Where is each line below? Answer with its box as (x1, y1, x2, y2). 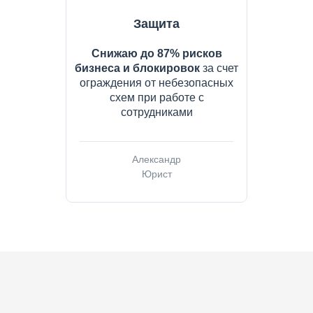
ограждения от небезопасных (80, 77, 233, 89)
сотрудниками (120, 106, 193, 119)
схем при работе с (109, 92, 204, 104)
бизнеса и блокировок (75, 62, 200, 75)
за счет (200, 62, 238, 75)
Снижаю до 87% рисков (91, 48, 222, 60)
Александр (132, 154, 181, 166)
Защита (133, 17, 180, 31)
